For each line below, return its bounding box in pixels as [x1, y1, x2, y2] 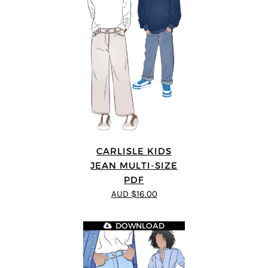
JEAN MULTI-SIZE [90, 159, 178, 171]
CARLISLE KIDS [96, 145, 172, 157]
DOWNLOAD [115, 221, 165, 231]
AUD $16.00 [111, 188, 157, 199]
